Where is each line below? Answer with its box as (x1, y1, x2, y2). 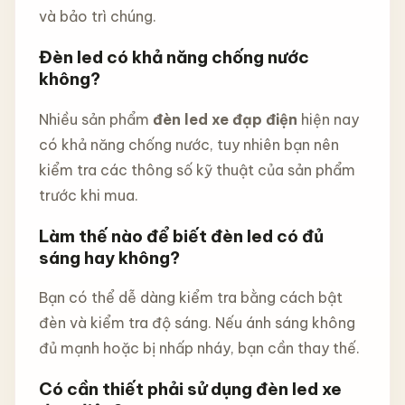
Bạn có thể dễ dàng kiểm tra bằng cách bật (38, 288, 343, 307)
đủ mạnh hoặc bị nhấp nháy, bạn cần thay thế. (38, 339, 360, 358)
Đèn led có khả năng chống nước (38, 46, 309, 69)
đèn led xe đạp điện (152, 109, 297, 128)
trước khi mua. (38, 185, 138, 204)
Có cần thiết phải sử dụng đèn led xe (38, 378, 342, 400)
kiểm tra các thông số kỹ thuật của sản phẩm (38, 160, 355, 179)
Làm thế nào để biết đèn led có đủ (38, 224, 324, 247)
